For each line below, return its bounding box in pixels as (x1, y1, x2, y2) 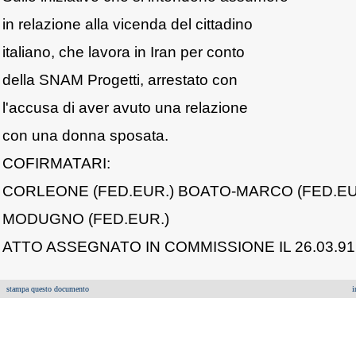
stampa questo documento (6, 284, 89, 293)
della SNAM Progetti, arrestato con (2, 71, 238, 88)
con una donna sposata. (2, 126, 168, 144)
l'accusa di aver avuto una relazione (2, 99, 248, 116)
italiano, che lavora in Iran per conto (2, 43, 245, 60)
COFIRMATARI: (2, 154, 110, 172)
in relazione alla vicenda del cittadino (2, 15, 253, 33)
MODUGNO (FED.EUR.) (2, 210, 169, 227)
